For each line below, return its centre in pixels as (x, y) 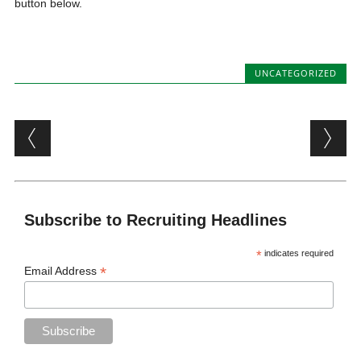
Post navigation (118, 133)
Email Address (62, 271)
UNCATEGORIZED (296, 73)
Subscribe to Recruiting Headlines (156, 220)
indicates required (298, 253)
